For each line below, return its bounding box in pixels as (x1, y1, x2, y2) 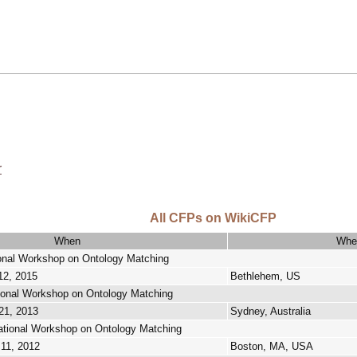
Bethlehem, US (230, 270, 300, 282)
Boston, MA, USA (230, 340, 313, 352)
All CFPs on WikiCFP (149, 211, 277, 225)
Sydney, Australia (230, 305, 311, 317)
